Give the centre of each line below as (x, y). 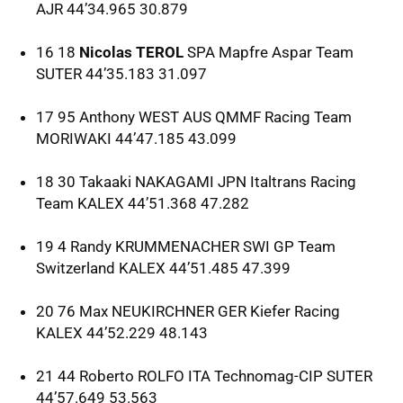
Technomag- (255, 376)
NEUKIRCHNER (163, 311)
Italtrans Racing (301, 181)
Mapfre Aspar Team (284, 52)
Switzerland (77, 268)
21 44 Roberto (87, 376)
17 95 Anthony (87, 116)
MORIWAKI (74, 138)
